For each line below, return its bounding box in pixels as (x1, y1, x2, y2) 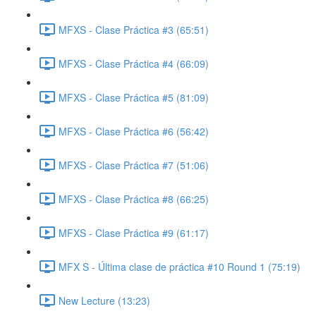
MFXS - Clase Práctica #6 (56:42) (59, 123, 209, 138)
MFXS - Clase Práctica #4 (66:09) (59, 56, 209, 71)
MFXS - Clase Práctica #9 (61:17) (59, 225, 209, 240)
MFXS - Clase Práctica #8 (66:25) (59, 191, 209, 206)
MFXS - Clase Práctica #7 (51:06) (59, 157, 209, 172)
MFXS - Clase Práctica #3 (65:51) (59, 22, 209, 37)
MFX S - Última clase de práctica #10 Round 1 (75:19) (59, 259, 300, 274)
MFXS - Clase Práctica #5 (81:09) (59, 90, 209, 104)
